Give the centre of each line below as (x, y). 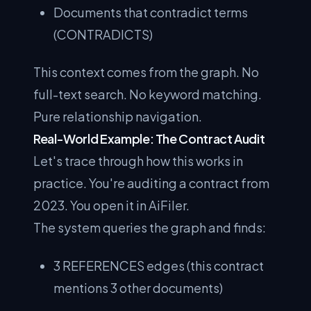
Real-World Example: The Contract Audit (149, 138)
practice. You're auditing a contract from (151, 183)
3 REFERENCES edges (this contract (159, 265)
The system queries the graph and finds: (150, 227)
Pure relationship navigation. (118, 116)
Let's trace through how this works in (138, 161)
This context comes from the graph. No (146, 72)
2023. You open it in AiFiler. (111, 205)
